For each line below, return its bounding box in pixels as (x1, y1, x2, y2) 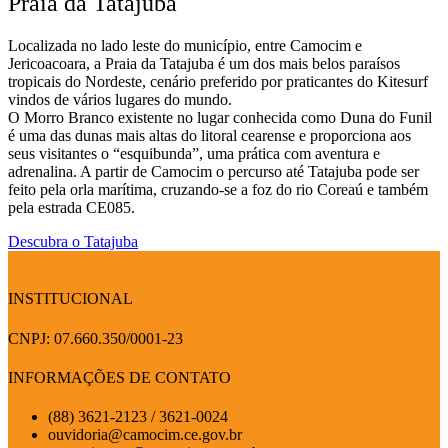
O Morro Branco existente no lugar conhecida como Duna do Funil (8, 109, 432, 127)
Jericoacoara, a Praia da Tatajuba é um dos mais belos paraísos (8, 55, 400, 73)
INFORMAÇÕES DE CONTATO (8, 368, 231, 386)
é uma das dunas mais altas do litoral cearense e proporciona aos (8, 127, 411, 145)
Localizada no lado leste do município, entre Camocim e (8, 37, 362, 55)
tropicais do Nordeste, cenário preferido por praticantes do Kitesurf (8, 73, 428, 91)
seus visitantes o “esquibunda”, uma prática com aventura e (8, 145, 380, 163)
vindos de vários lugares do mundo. (8, 91, 232, 109)
